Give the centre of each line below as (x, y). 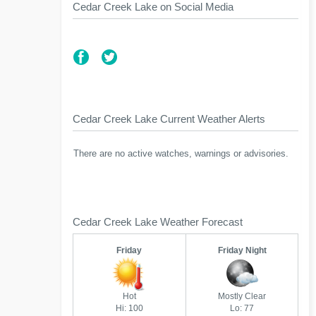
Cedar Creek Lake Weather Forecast (158, 222)
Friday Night (242, 250)
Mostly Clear (242, 296)
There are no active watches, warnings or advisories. (181, 154)
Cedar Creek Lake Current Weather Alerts (169, 119)
